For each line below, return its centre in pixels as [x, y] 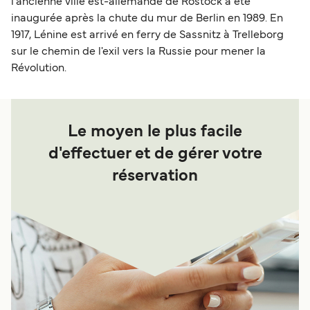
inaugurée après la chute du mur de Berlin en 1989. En [147, 18]
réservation [155, 176]
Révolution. [39, 68]
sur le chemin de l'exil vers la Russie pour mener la [138, 52]
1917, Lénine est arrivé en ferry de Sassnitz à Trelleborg [147, 35]
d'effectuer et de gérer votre [155, 154]
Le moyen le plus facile [155, 132]
